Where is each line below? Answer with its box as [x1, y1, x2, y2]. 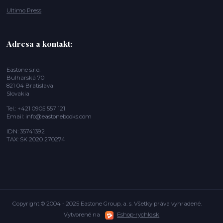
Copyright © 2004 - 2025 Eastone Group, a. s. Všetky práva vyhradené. [12, 200, 202, 208]
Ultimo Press [6, 6, 42, 14]
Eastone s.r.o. [6, 66, 41, 73]
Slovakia [6, 90, 30, 97]
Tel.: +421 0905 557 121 [6, 105, 66, 112]
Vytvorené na [63, 211, 102, 219]
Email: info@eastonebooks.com [6, 112, 92, 120]
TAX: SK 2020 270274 [6, 135, 66, 143]
